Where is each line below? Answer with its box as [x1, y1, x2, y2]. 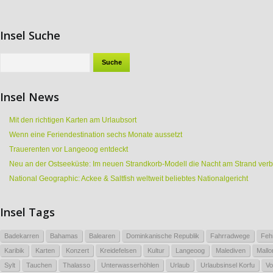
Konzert [66, 246, 89, 254]
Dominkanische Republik [126, 232, 199, 239]
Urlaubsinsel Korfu [200, 261, 255, 269]
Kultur [147, 246, 165, 254]
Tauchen [26, 261, 52, 269]
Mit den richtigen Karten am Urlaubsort [9, 115, 136, 124]
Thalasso [63, 261, 90, 269]
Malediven [216, 246, 246, 254]
